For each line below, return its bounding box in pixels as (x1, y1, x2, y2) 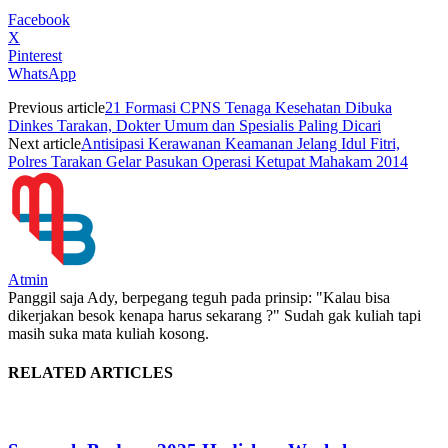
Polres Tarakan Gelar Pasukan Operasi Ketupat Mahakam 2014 (8, 152, 408, 170)
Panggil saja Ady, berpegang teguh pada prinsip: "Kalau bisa (8, 288, 390, 306)
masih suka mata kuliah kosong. (8, 324, 209, 342)
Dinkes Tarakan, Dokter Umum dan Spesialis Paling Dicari (8, 116, 381, 134)
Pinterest (8, 46, 62, 64)
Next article (8, 134, 81, 152)
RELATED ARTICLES (8, 364, 173, 382)
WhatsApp (8, 64, 76, 82)
